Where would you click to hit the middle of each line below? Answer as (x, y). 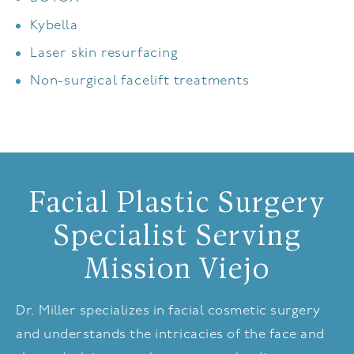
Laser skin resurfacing (104, 54)
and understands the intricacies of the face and (170, 335)
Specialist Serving (177, 238)
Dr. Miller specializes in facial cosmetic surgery (168, 311)
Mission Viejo (177, 271)
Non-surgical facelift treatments (140, 81)
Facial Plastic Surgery (177, 205)
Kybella (54, 26)
